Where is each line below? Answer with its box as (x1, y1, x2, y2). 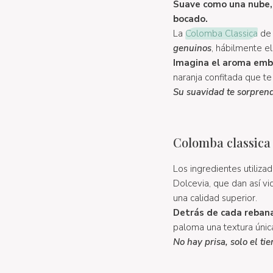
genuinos (172, 42, 211, 54)
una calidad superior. (172, 192, 257, 204)
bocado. (172, 13, 208, 25)
